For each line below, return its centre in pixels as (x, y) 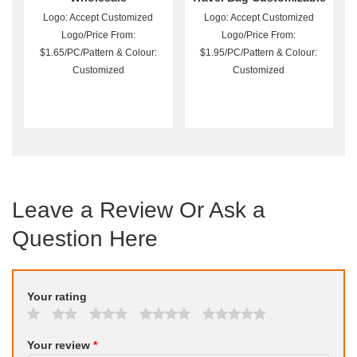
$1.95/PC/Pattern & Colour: (259, 53)
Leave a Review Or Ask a (139, 210)
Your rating (57, 297)
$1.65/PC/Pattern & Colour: (98, 53)
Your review (60, 345)
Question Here (85, 239)
